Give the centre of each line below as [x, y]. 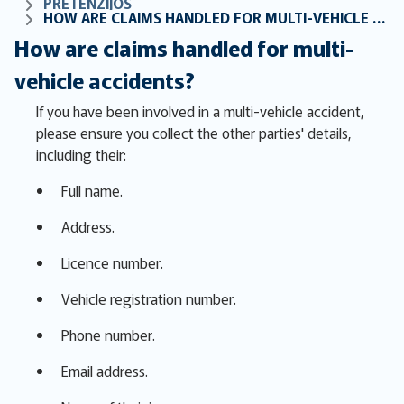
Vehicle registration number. [149, 298]
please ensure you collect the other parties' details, [194, 132]
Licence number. [112, 262]
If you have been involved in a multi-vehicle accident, [200, 110]
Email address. [105, 370]
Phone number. [108, 334]
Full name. [92, 190]
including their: [81, 154]
